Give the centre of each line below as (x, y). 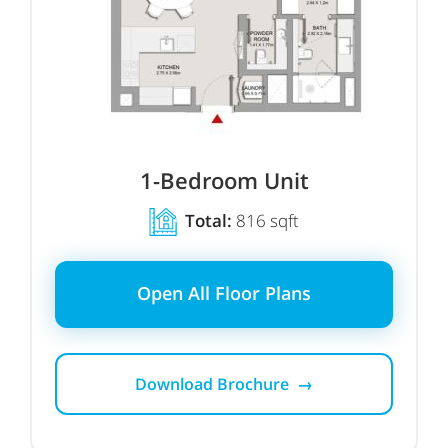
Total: (206, 220)
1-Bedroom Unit (224, 179)
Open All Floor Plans (224, 292)
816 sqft (265, 220)
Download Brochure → (224, 383)
